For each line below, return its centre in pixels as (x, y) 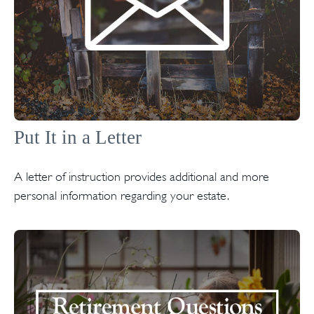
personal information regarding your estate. (122, 195)
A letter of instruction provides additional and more (142, 176)
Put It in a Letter (78, 137)
